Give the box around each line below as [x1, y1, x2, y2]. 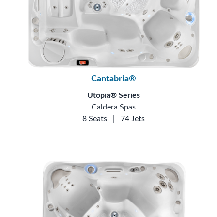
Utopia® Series [87, 91, 140, 99]
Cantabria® [91, 74, 137, 83]
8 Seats [82, 114, 108, 123]
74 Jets [121, 114, 145, 123]
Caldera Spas [92, 103, 136, 111]
